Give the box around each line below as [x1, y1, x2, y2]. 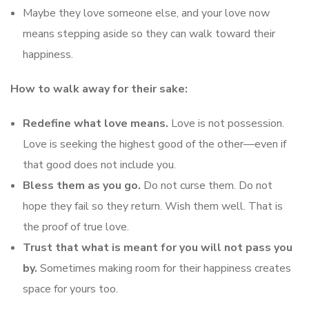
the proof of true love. [23, 219, 129, 235]
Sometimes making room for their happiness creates [37, 260, 291, 276]
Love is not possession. [168, 115, 284, 131]
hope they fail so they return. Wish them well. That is [23, 198, 283, 214]
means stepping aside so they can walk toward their [23, 26, 275, 41]
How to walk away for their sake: [10, 81, 188, 97]
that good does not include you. [23, 157, 176, 172]
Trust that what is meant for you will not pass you [23, 239, 292, 255]
